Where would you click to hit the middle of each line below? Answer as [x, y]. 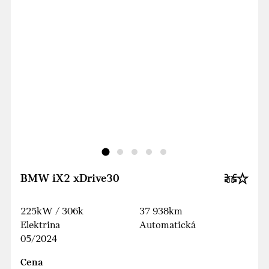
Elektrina [40, 226]
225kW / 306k [52, 212]
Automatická [168, 226]
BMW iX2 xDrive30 [70, 179]
